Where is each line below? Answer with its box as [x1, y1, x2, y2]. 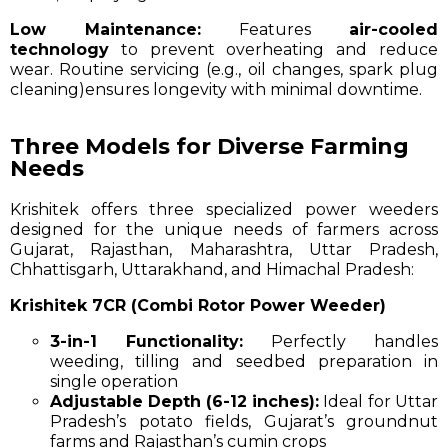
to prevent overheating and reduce [109, 39, 438, 59]
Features [201, 19, 349, 39]
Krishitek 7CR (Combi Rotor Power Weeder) [10, 295, 386, 315]
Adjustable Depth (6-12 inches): [50, 391, 319, 411]
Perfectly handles [243, 331, 438, 351]
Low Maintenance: [10, 19, 201, 39]
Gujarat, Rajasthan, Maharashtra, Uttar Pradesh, [10, 239, 438, 259]
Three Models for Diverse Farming [10, 132, 409, 160]
